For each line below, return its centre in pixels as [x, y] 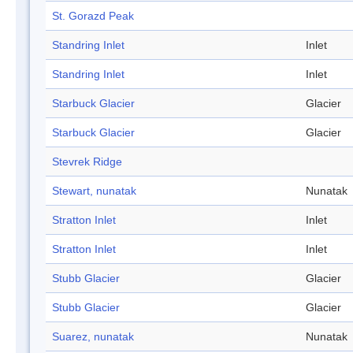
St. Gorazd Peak [93, 16]
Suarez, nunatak [93, 337]
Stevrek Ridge [87, 162]
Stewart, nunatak [94, 191]
